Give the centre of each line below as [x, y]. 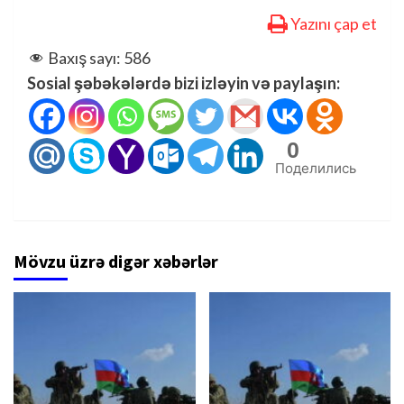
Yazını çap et [334, 23]
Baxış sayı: [84, 57]
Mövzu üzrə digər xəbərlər [116, 261]
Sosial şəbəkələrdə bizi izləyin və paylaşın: [184, 83]
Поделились [316, 167]
